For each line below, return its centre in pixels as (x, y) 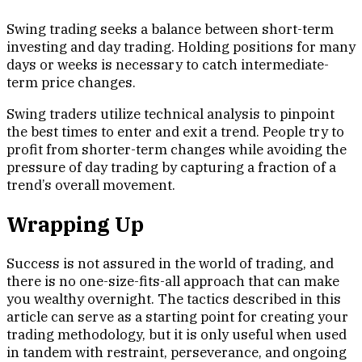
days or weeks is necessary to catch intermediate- (168, 64)
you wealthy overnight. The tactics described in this (174, 299)
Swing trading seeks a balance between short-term (170, 29)
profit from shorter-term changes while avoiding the (177, 149)
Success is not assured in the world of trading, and (170, 263)
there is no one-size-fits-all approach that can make (173, 281)
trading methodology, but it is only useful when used (177, 334)
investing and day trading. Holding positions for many (181, 46)
